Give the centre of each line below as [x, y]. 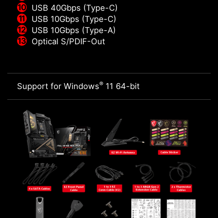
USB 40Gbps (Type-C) [75, 8]
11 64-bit [121, 86]
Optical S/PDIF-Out [68, 42]
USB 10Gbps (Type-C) [74, 19]
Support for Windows [58, 86]
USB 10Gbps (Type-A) [74, 30]
